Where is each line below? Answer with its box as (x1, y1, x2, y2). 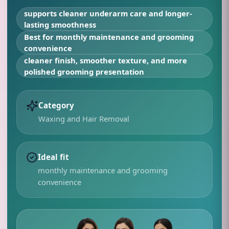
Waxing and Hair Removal (38, 113, 129, 124)
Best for (24, 32, 56, 42)
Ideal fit (37, 152, 69, 162)
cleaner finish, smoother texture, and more (24, 55, 187, 65)
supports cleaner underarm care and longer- (24, 8, 192, 18)
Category (38, 100, 74, 110)
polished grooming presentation (24, 66, 144, 77)
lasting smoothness (24, 19, 96, 30)
